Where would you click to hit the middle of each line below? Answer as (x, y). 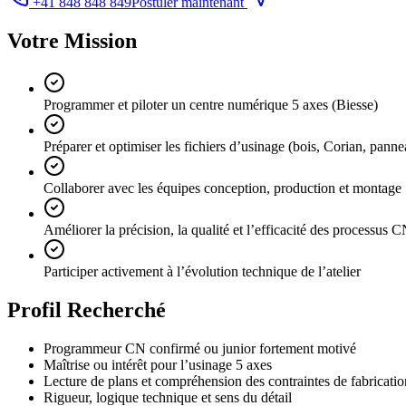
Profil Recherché (87, 309)
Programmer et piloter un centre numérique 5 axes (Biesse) (211, 105)
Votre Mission (72, 41)
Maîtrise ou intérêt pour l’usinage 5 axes (158, 364)
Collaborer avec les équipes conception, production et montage (222, 188)
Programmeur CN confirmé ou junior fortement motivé (200, 348)
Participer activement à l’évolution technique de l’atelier (202, 272)
